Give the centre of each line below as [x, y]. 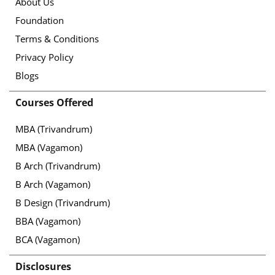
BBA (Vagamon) [48, 221]
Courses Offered [54, 103]
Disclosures [43, 267]
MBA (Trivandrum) [54, 129]
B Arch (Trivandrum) [58, 166]
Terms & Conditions [57, 39]
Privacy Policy [45, 57]
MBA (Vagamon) [49, 148]
